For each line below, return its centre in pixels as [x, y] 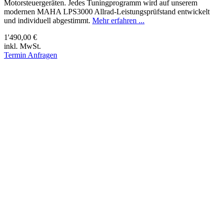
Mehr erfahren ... [118, 20]
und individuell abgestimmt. [48, 20]
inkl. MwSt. [22, 46]
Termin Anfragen [31, 55]
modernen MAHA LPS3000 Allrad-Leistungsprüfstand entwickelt [107, 11]
